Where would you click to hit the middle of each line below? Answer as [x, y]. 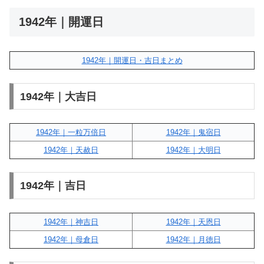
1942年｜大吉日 [58, 96]
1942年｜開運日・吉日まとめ [132, 61]
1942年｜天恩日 [193, 222]
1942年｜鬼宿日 [193, 132]
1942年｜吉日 [53, 186]
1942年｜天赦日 [71, 150]
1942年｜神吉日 [71, 222]
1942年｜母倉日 [71, 239]
